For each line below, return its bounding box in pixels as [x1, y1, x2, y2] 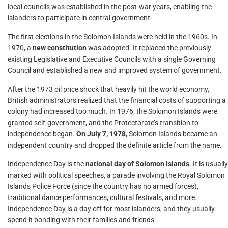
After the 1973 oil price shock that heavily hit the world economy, [8, 85, 209, 93]
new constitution [33, 44, 87, 52]
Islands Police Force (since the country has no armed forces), [8, 182, 198, 190]
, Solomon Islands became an [126, 130, 217, 138]
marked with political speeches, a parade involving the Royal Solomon [8, 171, 225, 179]
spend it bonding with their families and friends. [8, 216, 156, 224]
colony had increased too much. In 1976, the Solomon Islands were [8, 107, 217, 116]
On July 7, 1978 [76, 130, 126, 138]
